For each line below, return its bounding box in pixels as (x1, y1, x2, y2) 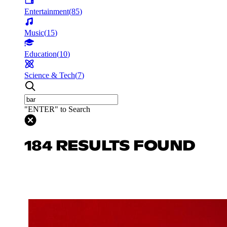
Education (24, 49, 57, 58)
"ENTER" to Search (24, 104, 90, 113)
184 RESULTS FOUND (24, 139, 196, 154)
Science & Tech (24, 70, 75, 80)
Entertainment (24, 7, 69, 16)
